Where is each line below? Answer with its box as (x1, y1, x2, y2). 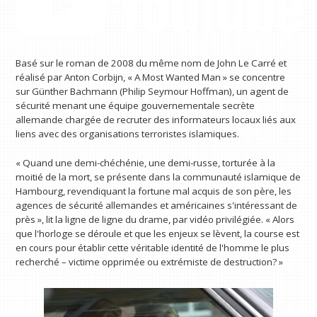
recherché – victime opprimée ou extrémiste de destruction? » (16, 255, 284, 269)
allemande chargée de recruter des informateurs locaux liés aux (16, 113, 296, 126)
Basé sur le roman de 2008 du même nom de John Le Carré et (16, 56, 287, 69)
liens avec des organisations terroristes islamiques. (16, 127, 240, 140)
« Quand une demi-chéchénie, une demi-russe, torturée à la (16, 156, 276, 170)
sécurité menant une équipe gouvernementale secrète (16, 98, 255, 112)
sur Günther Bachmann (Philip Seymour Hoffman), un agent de (16, 84, 289, 98)
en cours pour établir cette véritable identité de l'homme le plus (16, 241, 290, 255)
